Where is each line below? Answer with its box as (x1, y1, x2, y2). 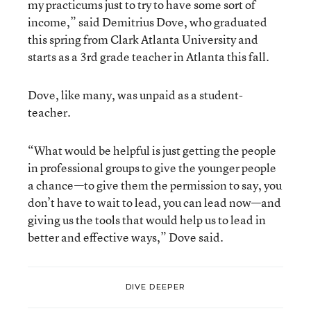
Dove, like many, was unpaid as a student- (28, 86, 243, 103)
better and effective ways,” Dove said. (28, 228, 224, 245)
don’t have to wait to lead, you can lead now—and (28, 194, 281, 210)
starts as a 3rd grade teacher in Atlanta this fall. (28, 48, 269, 65)
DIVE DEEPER (125, 282, 186, 292)
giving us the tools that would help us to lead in (28, 211, 266, 228)
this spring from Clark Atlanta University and (28, 31, 258, 47)
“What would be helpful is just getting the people (28, 142, 276, 158)
